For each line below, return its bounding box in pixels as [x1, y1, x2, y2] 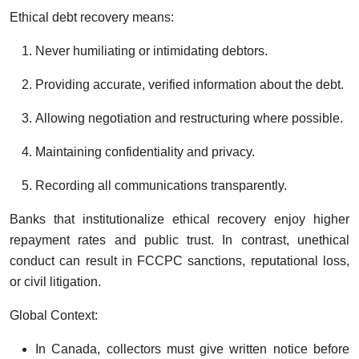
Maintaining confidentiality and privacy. [35, 145, 255, 159]
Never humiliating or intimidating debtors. [35, 44, 268, 58]
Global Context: [10, 309, 98, 323]
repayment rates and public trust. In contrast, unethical [10, 233, 349, 248]
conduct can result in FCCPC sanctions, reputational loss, [10, 254, 349, 268]
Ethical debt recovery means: [10, 10, 174, 25]
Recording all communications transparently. [35, 179, 287, 193]
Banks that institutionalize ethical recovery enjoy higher [10, 212, 349, 227]
